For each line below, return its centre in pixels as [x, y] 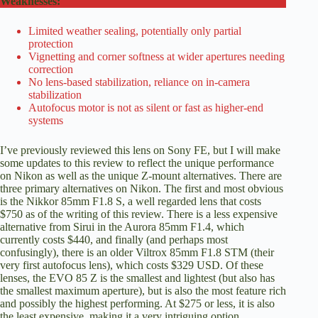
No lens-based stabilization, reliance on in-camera [139, 82]
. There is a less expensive [219, 214]
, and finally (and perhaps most [159, 239]
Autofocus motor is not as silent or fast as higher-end [146, 107]
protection [51, 43]
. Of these [242, 265]
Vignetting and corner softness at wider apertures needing [157, 56]
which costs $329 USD [168, 265]
